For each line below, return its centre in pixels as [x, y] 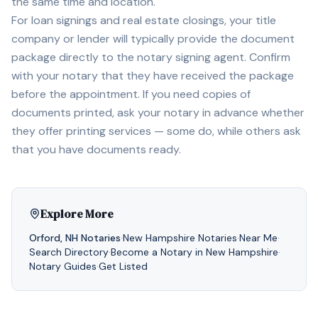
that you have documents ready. [96, 149]
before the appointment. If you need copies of [131, 94]
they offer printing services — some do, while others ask [156, 131]
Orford [45, 238]
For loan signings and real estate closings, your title [144, 20]
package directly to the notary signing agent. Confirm [151, 57]
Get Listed [123, 266]
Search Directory [69, 252]
